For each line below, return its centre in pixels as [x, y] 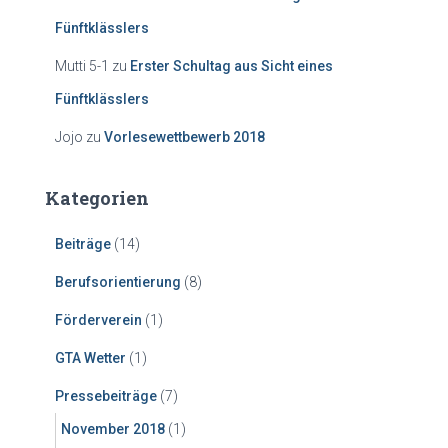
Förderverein [98, 320]
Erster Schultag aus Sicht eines [231, 66]
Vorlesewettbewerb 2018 [184, 137]
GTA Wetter [90, 358]
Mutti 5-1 [82, 66]
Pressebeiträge [106, 396]
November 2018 [113, 429]
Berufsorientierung [118, 282]
